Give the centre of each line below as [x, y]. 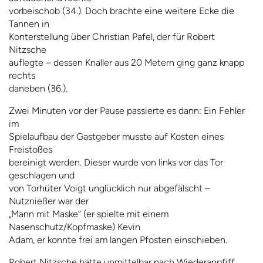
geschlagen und [42, 176]
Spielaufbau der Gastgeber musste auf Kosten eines [116, 137]
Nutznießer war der [49, 201]
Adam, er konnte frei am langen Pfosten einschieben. [118, 240]
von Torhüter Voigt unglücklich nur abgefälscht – [109, 188]
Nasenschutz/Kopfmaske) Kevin [75, 227]
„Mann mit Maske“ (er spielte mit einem [89, 214]
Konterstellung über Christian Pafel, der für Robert [112, 37]
